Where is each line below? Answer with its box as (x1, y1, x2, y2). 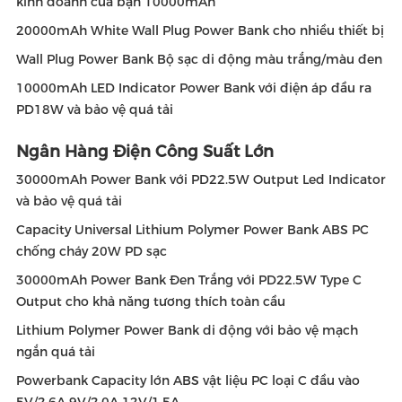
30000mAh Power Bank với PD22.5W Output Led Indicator (16, 171, 386, 188)
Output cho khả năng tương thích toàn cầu (16, 293, 285, 310)
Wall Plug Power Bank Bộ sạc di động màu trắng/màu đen (16, 51, 382, 67)
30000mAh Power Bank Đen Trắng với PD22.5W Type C (16, 272, 362, 288)
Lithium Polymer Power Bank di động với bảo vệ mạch (16, 322, 358, 338)
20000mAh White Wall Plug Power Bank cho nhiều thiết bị (16, 22, 384, 39)
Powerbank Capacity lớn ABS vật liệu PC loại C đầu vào (16, 372, 360, 389)
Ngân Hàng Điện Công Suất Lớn (16, 142, 274, 162)
